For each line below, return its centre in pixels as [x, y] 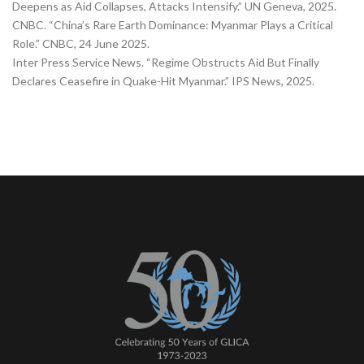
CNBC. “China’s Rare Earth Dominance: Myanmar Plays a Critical [173, 25]
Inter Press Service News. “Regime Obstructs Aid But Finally [166, 62]
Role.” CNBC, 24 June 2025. [81, 43]
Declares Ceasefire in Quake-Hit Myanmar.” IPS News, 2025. [163, 81]
